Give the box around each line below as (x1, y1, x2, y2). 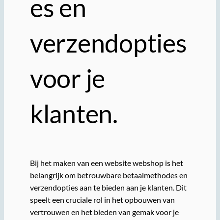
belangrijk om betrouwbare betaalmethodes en (29, 170, 188, 180)
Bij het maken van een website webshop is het (29, 158, 183, 167)
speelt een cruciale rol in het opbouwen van (29, 194, 175, 204)
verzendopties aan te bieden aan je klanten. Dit (29, 182, 187, 192)
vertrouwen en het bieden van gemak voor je (29, 207, 179, 217)
